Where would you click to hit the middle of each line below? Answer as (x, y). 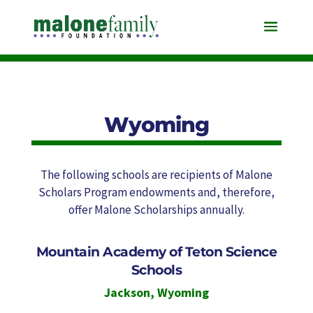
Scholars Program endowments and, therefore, (156, 192)
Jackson (127, 292)
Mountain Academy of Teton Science (156, 252)
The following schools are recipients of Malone (156, 175)
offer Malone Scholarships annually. (156, 210)
